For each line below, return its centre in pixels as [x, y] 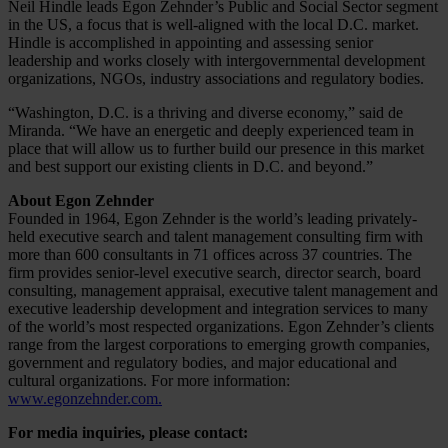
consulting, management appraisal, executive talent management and [223, 291]
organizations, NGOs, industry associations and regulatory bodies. [216, 79]
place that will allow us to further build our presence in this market [216, 149]
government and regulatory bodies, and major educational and [202, 363]
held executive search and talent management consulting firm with [215, 237]
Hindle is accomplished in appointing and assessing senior [190, 43]
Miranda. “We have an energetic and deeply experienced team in [211, 131]
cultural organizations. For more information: [149, 381]
